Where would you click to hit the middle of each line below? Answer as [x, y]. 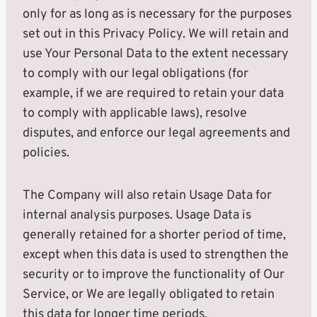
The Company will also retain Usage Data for [147, 196]
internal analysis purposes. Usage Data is [137, 215]
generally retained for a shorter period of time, [154, 235]
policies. [46, 153]
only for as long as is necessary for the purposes [157, 15]
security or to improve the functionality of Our [154, 275]
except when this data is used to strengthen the [156, 255]
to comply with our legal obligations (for [136, 74]
